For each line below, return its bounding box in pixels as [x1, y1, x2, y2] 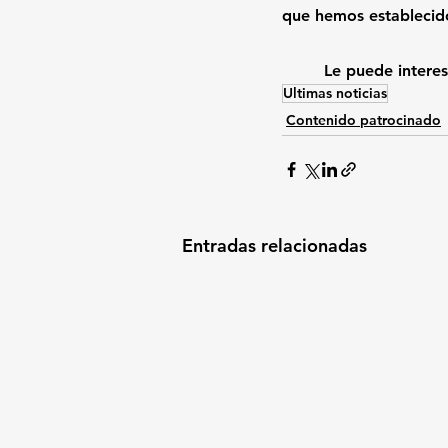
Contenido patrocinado [286, 111, 441, 129]
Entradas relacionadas [182, 234, 367, 257]
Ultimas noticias [283, 84, 387, 102]
